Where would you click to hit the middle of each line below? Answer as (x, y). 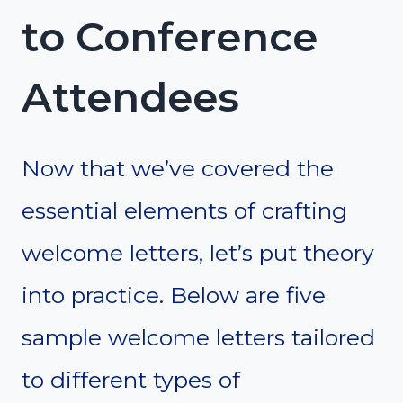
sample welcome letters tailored (198, 337)
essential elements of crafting (184, 210)
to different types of (131, 379)
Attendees (130, 97)
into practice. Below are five (174, 295)
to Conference (170, 37)
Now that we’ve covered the (178, 168)
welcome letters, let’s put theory (198, 252)
